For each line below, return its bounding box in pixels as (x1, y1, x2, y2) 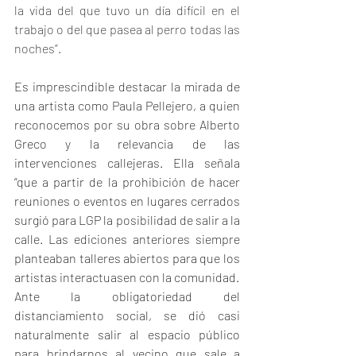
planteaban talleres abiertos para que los (14, 250, 240, 266)
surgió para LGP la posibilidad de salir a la (14, 212, 240, 228)
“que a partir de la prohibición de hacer (14, 174, 240, 190)
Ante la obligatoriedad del (14, 288, 240, 304)
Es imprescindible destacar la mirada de (14, 79, 240, 95)
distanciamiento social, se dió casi (14, 308, 240, 323)
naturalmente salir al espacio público (14, 327, 240, 342)
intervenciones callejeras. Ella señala (14, 155, 240, 171)
